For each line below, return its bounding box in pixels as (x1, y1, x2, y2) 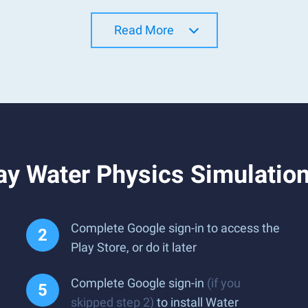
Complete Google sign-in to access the (71, 221, 280, 235)
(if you (207, 276, 241, 290)
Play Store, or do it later (71, 240, 197, 254)
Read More (113, 23, 174, 37)
